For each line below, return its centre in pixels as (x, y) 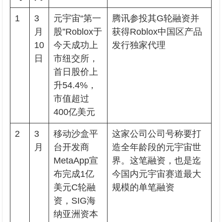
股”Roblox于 (78, 32)
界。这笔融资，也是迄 (157, 161)
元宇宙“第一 (78, 18)
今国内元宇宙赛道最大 (157, 174)
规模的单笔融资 (143, 187)
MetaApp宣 (76, 161)
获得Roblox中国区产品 (157, 32)
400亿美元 (75, 112)
